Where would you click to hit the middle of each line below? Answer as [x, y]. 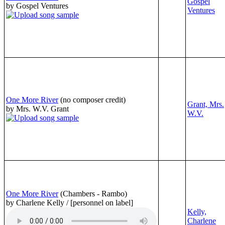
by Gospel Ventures [37, 6]
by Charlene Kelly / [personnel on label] [70, 202]
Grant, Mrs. [206, 104]
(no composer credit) [93, 99]
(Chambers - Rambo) [94, 193]
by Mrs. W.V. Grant [37, 108]
